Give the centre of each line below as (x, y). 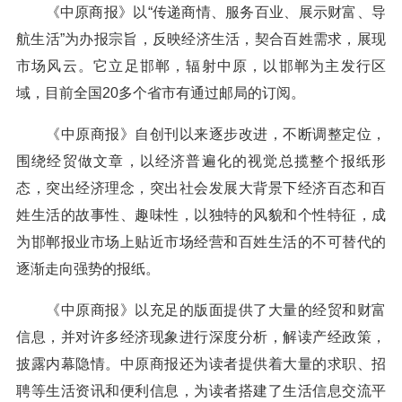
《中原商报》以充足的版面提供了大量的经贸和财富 (201, 310)
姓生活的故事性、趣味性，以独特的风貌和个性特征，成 (201, 215)
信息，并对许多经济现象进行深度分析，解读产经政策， (201, 337)
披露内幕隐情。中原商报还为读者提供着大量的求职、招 (201, 364)
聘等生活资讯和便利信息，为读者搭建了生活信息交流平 (201, 391)
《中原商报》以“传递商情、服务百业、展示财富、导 (201, 12)
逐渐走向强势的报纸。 (88, 269)
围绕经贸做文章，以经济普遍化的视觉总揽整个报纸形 (201, 161)
